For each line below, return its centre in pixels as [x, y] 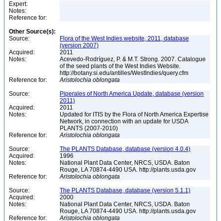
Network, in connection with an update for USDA [124, 121]
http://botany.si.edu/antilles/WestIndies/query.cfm [125, 73]
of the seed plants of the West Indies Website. [120, 66]
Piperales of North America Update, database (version [132, 94]
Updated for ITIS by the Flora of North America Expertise [134, 114]
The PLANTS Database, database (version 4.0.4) [125, 149]
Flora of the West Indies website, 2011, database [124, 38]
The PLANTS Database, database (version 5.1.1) [125, 190]
